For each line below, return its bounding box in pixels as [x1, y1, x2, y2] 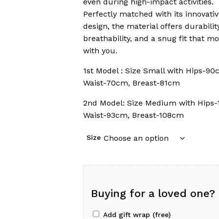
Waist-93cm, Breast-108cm [83, 110, 184, 120]
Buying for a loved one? [91, 187, 215, 200]
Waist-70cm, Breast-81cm [83, 78, 180, 88]
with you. [83, 46, 117, 56]
